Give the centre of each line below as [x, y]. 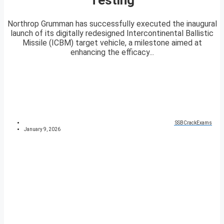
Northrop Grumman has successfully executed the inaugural [112, 24]
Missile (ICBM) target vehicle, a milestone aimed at [112, 43]
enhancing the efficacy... [112, 52]
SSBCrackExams [193, 123]
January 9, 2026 [42, 129]
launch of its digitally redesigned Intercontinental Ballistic [112, 33]
